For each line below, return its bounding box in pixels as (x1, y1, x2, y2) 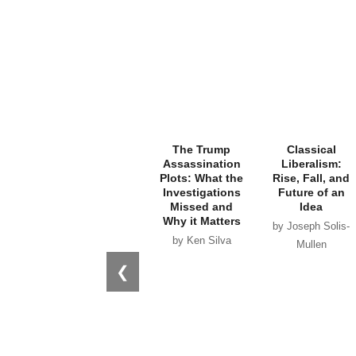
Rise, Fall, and (273, 172, 350, 185)
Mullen (296, 239, 327, 251)
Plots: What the (160, 172, 244, 185)
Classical (286, 143, 336, 157)
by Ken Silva (172, 235, 231, 247)
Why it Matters (162, 215, 241, 228)
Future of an (277, 186, 345, 199)
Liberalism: (281, 157, 342, 171)
